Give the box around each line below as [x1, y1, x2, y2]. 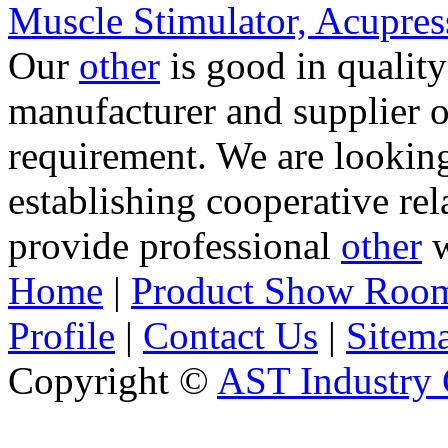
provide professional [8, 223, 341, 267]
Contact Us [143, 313, 318, 357]
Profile [8, 313, 115, 357]
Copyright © [8, 358, 217, 402]
